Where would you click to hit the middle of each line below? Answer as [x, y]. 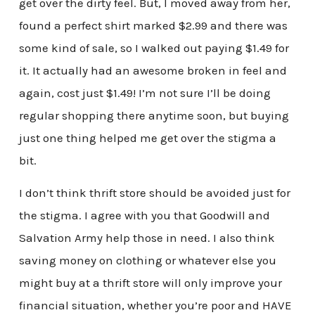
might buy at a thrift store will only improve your [150, 282]
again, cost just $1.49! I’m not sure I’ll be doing [144, 93]
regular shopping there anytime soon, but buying [154, 116]
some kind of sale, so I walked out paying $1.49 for [154, 48]
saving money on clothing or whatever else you [147, 260]
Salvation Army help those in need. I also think [147, 237]
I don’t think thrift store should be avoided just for [154, 192]
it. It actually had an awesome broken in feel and [153, 71]
